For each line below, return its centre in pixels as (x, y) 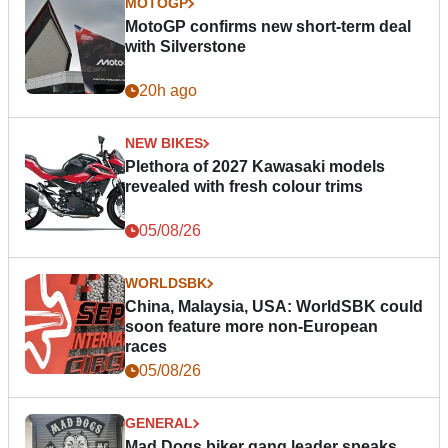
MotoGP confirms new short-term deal (268, 27)
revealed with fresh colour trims (244, 187)
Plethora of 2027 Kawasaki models (255, 167)
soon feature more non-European (251, 327)
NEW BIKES (164, 143)
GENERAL (159, 423)
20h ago (168, 91)
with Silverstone (185, 47)
